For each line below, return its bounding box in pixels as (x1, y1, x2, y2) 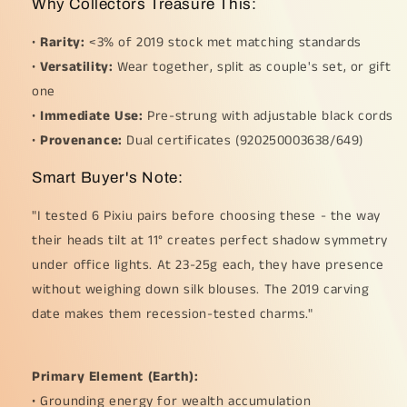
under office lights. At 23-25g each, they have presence (32, 255, 385, 275)
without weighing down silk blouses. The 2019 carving (32, 280, 370, 300)
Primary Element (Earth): (32, 367, 199, 387)
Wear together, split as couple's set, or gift (117, 57, 392, 77)
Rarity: (40, 33, 90, 53)
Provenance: (40, 131, 127, 151)
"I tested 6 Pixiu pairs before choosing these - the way (32, 206, 382, 226)
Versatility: (40, 57, 118, 77)
